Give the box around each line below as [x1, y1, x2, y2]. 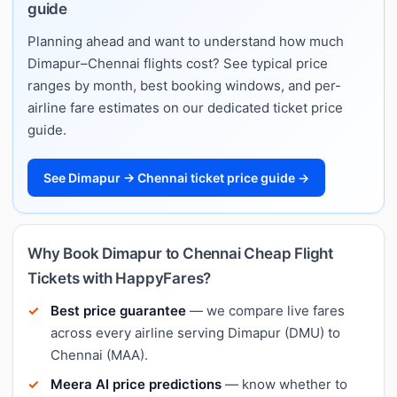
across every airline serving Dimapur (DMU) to [51, 323, 340, 341]
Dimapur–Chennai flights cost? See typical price [27, 54, 328, 72]
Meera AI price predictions [51, 375, 222, 393]
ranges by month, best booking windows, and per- [27, 76, 341, 94]
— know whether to [222, 375, 347, 393]
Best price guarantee [51, 301, 186, 319]
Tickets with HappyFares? [27, 269, 212, 287]
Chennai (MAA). [51, 346, 148, 363]
